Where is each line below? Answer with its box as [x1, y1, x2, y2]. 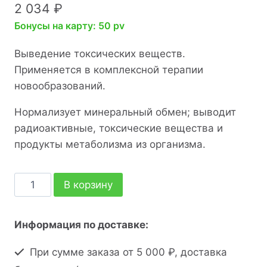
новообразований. [14, 79, 105, 92]
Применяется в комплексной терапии [14, 63, 203, 76]
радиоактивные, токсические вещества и [14, 122, 223, 134]
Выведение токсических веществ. [14, 47, 185, 60]
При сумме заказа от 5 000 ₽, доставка [27, 246, 228, 258]
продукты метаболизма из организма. [14, 138, 206, 150]
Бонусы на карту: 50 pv [14, 19, 125, 32]
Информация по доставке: [14, 218, 148, 231]
